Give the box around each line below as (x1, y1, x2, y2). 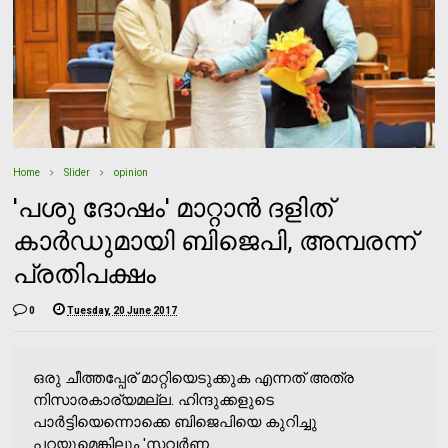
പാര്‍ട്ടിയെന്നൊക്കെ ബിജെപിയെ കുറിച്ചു (33, 412, 318, 431)
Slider (64, 166, 91, 178)
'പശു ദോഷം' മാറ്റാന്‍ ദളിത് (13, 192, 334, 223)
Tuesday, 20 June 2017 (67, 304, 178, 316)
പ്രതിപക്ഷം (13, 258, 157, 289)
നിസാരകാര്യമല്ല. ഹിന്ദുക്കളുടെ (33, 390, 275, 409)
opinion (114, 166, 149, 178)
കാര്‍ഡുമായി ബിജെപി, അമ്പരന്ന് (13, 225, 417, 256)
